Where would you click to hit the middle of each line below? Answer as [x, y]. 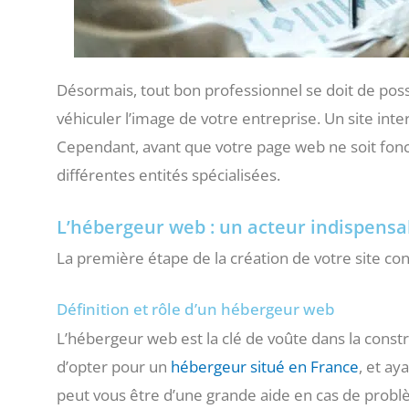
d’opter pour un [114, 367]
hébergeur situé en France [265, 367]
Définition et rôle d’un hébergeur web [196, 309]
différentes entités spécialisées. [168, 174]
